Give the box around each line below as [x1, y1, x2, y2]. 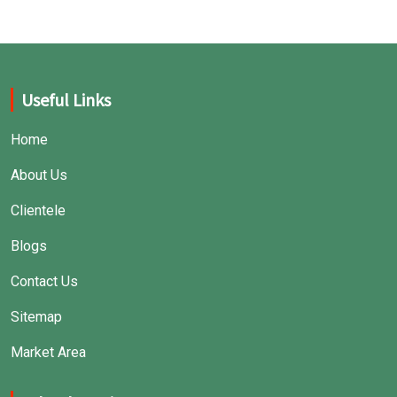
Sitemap [11, 308, 62, 325]
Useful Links [21, 89, 111, 111]
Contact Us [11, 273, 78, 290]
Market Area [11, 344, 86, 361]
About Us [11, 167, 67, 183]
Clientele [11, 202, 66, 219]
